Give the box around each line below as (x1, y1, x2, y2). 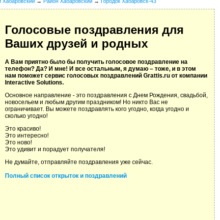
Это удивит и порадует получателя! (5, 146, 105, 153)
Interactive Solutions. (5, 79, 64, 86)
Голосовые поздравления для (5, 23, 184, 37)
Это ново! (5, 139, 32, 146)
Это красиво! (5, 125, 41, 133)
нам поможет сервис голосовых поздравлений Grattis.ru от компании (5, 72, 207, 80)
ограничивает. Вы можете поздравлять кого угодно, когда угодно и (5, 106, 189, 113)
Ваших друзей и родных (5, 37, 148, 51)
